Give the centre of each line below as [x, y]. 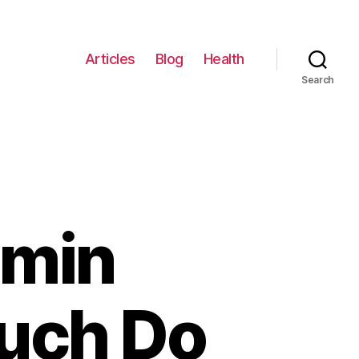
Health [224, 58]
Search [318, 80]
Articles [110, 58]
